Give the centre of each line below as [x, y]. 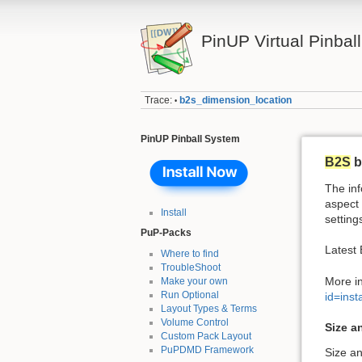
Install [173, 212]
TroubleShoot [190, 267]
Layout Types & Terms [208, 308]
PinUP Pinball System [191, 139]
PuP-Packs [166, 233]
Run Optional [189, 295]
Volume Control [194, 322]
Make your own [194, 281]
